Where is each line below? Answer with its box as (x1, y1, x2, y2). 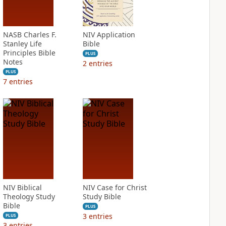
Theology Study (3, 192, 55, 201)
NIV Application (82, 30, 135, 39)
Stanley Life (3, 39, 42, 48)
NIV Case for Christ (82, 183, 147, 192)
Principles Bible (3, 48, 55, 58)
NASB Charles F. (3, 30, 56, 39)
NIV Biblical (3, 183, 42, 192)
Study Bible (82, 192, 121, 201)
